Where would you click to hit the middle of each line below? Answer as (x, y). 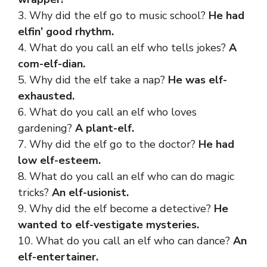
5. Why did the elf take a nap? (93, 80)
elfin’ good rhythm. (66, 31)
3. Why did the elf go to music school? (113, 15)
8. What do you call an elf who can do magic (126, 176)
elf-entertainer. (58, 257)
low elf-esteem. (59, 160)
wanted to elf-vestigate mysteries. (108, 224)
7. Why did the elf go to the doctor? (108, 144)
